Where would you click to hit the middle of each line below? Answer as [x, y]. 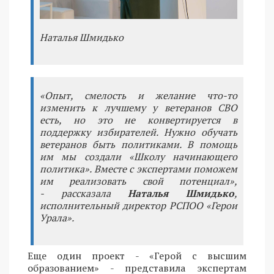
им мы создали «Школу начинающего [139, 156]
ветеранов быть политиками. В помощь [139, 144]
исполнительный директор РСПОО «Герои [139, 205]
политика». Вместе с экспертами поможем [139, 168]
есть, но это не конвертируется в [139, 120]
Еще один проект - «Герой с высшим [137, 255]
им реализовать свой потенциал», [139, 181]
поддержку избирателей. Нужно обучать [139, 132]
